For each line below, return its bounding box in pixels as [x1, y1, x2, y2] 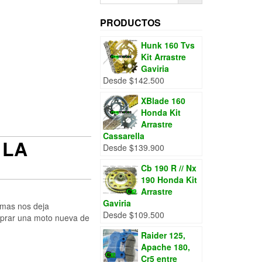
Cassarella [103, 130, 144, 142]
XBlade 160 [141, 95, 185, 107]
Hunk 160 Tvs [141, 39, 195, 51]
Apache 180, [141, 241, 190, 253]
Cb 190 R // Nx [141, 162, 196, 174]
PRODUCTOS [100, 16, 161, 30]
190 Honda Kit [141, 174, 197, 186]
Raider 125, [141, 229, 185, 242]
